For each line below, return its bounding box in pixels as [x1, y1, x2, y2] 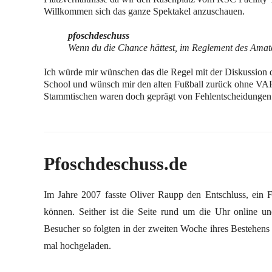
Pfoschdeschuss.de [44, 154, 187, 174]
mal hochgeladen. [44, 240, 111, 251]
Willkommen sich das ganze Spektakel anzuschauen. [44, 6, 245, 16]
